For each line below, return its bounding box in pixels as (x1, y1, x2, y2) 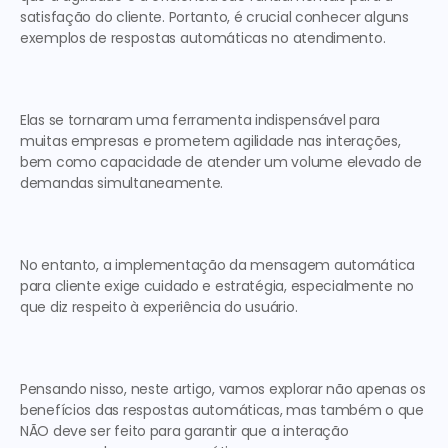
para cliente (20, 276, 101, 296)
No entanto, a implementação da (20, 255, 251, 275)
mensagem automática (250, 255, 416, 275)
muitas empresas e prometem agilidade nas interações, (20, 131, 401, 151)
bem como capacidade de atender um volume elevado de (20, 152, 422, 172)
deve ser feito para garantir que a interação (52, 421, 349, 441)
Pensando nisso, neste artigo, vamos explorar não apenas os (20, 379, 426, 399)
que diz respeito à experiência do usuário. (20, 297, 305, 317)
